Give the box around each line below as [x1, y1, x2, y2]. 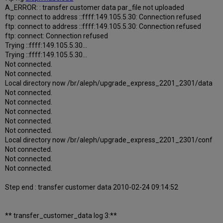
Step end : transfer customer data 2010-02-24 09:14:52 [5, 183, 179, 192]
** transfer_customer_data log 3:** [5, 212, 117, 220]
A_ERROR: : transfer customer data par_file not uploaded [5, 3, 185, 12]
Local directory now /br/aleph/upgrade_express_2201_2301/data [5, 79, 213, 88]
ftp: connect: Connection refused [5, 32, 109, 40]
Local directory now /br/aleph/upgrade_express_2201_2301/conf [5, 136, 213, 144]
